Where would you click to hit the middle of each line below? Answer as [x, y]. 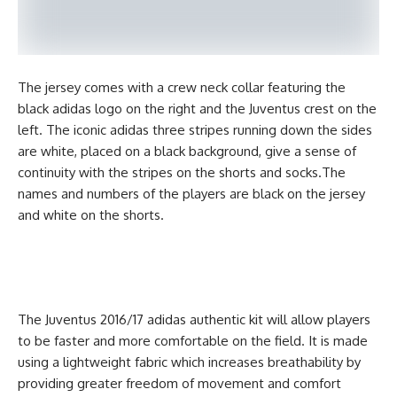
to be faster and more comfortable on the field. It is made [193, 341]
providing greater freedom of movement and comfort [179, 383]
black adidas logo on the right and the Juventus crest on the [197, 109]
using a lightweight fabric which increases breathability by [189, 362]
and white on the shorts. [91, 215]
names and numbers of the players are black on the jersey [191, 194]
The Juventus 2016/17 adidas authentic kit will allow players [194, 319]
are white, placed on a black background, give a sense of [187, 151]
